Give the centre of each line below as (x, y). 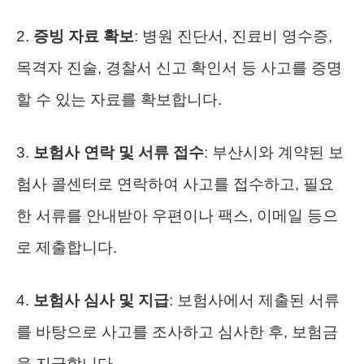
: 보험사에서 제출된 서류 (254, 300)
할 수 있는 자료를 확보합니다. (119, 99)
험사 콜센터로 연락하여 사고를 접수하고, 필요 (175, 184)
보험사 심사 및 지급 (101, 300)
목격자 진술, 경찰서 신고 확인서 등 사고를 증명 (179, 67)
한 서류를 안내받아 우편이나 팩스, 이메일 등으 (177, 215)
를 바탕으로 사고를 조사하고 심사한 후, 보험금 (177, 331)
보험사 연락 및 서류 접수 (119, 152)
